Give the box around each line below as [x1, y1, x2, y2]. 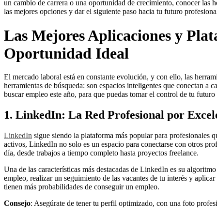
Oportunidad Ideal [4, 44, 129, 62]
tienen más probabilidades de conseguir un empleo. [4, 182, 159, 191]
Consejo [4, 199, 31, 207]
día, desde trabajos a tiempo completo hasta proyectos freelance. [4, 148, 199, 157]
